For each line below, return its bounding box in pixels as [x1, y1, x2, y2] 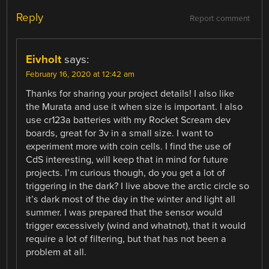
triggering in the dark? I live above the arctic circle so [26, 180, 250, 193]
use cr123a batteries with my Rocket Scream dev [26, 114, 231, 127]
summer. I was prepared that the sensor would [26, 207, 223, 219]
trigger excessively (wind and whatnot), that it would [26, 220, 246, 232]
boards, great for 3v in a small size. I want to [26, 127, 214, 140]
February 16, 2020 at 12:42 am [26, 70, 135, 80]
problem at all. [26, 246, 87, 259]
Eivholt [26, 53, 62, 67]
